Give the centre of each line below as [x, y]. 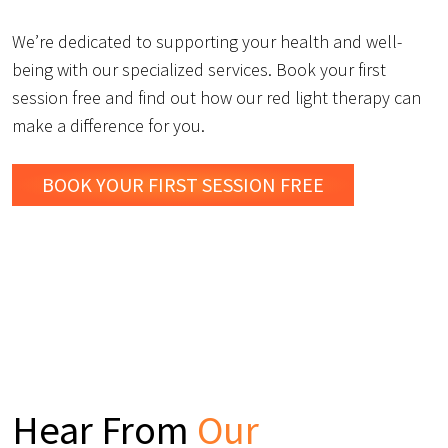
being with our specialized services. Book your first [199, 70]
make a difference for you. [108, 126]
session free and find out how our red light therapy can [216, 98]
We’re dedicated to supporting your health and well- [207, 42]
